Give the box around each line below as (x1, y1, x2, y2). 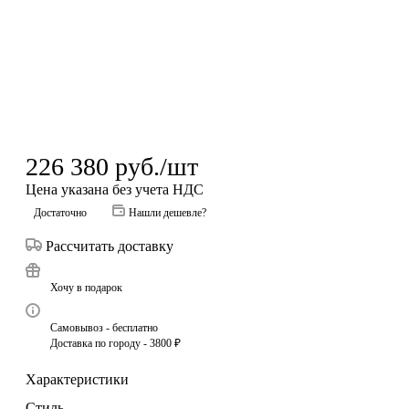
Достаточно (34, 205, 87, 219)
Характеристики (26, 371, 129, 387)
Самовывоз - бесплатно (50, 320, 158, 334)
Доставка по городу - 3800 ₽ (50, 336, 181, 350)
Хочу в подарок (50, 280, 122, 294)
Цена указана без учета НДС (26, 181, 204, 197)
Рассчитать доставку (46, 237, 173, 254)
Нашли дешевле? (129, 205, 206, 219)
